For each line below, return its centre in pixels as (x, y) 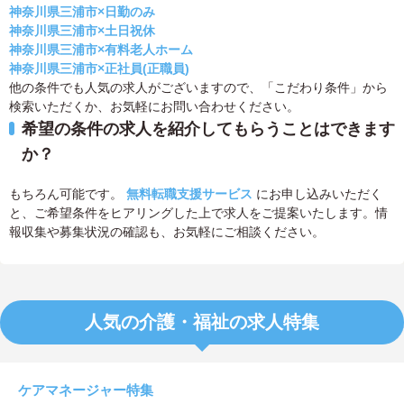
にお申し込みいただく (317, 194)
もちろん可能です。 (68, 194)
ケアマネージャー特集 (86, 390)
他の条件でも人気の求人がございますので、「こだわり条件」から (198, 88)
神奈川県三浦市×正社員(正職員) (99, 69)
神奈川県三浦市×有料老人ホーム (101, 50)
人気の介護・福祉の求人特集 (202, 322)
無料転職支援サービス (189, 194)
